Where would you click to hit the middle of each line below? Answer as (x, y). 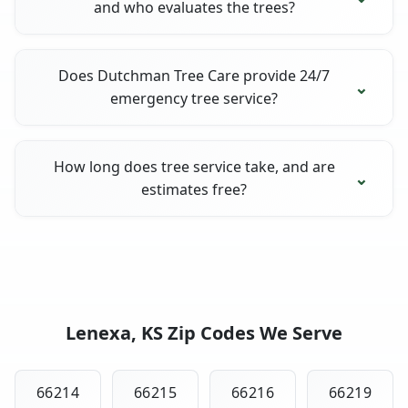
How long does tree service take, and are (194, 166)
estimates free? (194, 189)
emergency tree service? (194, 98)
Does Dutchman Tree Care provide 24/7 (194, 75)
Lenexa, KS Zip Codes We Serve (204, 332)
